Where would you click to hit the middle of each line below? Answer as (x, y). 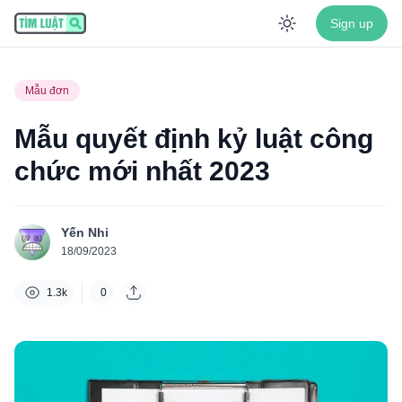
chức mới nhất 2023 (142, 171)
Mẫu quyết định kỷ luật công (194, 139)
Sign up (352, 23)
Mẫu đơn (47, 91)
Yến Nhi (85, 232)
